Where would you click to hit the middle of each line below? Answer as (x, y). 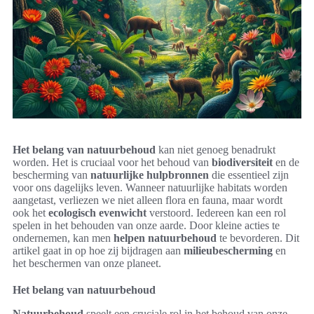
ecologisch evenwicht (97, 212)
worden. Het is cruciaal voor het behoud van (112, 162)
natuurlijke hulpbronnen (150, 175)
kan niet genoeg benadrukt (216, 149)
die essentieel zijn (249, 175)
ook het (30, 212)
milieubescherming (228, 250)
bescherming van (52, 175)
